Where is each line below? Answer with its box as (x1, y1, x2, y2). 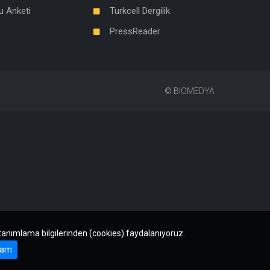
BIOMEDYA (173, 86, 215, 96)
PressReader (109, 26, 160, 37)
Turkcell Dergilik (109, 5, 170, 17)
